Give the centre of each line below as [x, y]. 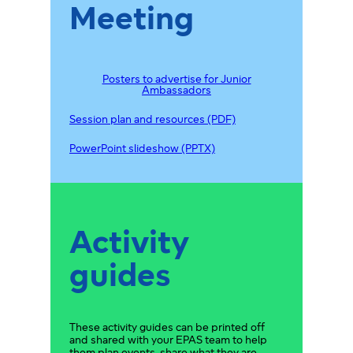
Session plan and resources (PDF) [152, 121]
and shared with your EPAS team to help [168, 341]
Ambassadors [176, 91]
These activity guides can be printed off [167, 329]
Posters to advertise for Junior [176, 80]
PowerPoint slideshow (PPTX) [142, 150]
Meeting [132, 20]
